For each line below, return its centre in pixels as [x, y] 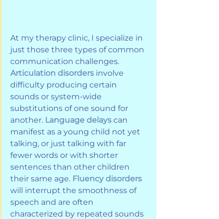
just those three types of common [78, 49]
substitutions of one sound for [70, 108]
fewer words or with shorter [65, 155]
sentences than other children [71, 167]
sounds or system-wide [57, 96]
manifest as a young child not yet [76, 131]
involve [111, 73]
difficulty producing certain [65, 85]
